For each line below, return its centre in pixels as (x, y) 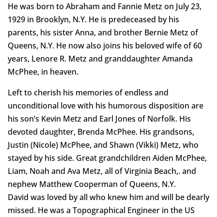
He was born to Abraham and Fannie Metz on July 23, (104, 7)
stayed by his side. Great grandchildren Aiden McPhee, (107, 158)
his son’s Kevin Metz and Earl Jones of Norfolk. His (99, 119)
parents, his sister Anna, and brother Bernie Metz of (103, 33)
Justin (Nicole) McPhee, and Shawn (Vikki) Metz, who (103, 145)
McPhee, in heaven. (43, 72)
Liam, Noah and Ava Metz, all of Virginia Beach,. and (102, 171)
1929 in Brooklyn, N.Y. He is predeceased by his (93, 20)
